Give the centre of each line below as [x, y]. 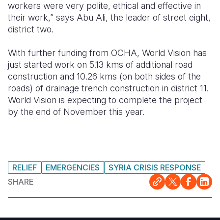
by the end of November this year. [76, 112]
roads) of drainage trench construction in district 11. [108, 88]
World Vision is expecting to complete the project [105, 100]
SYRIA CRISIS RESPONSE [155, 167]
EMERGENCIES [73, 167]
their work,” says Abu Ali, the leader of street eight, [109, 17]
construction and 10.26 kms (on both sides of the [104, 76]
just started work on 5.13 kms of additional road [100, 65]
